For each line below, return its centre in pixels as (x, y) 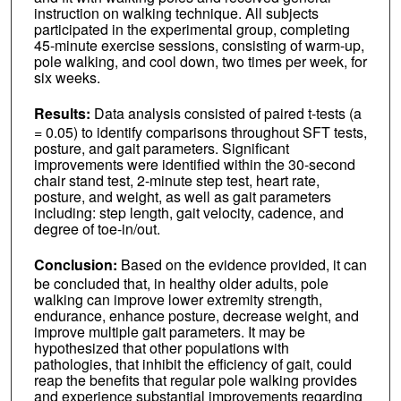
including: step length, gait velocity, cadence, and (188, 213)
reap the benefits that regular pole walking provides (195, 380)
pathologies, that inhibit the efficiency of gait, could (192, 363)
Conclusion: (77, 264)
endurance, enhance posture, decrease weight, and (196, 315)
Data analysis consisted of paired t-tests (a (227, 114)
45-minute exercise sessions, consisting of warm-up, (199, 46)
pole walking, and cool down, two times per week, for (200, 62)
